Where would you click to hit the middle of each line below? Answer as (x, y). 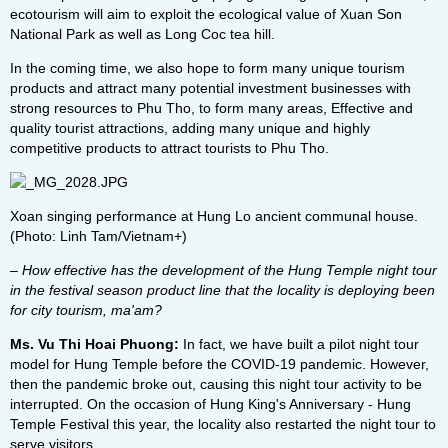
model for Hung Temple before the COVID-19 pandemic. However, (219, 364)
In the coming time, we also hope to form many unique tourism (207, 68)
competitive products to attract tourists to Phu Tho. (169, 148)
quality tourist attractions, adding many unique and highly (190, 128)
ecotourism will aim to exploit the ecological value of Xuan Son (206, 14)
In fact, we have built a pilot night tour (299, 344)
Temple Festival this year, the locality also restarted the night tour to (223, 424)
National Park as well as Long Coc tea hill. (142, 34)
